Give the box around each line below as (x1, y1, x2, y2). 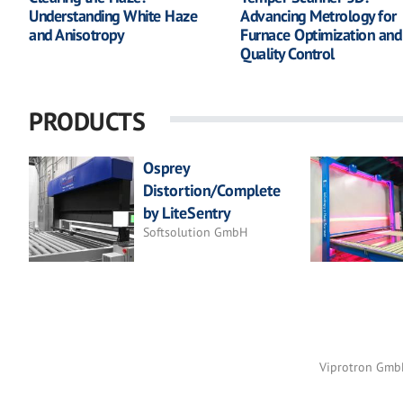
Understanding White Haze (29, 4, 197, 26)
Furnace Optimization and (240, 23, 401, 45)
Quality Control (240, 42, 335, 64)
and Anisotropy (29, 23, 123, 45)
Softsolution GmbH (143, 223, 248, 240)
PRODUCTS (29, 103, 145, 138)
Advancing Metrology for (240, 4, 397, 26)
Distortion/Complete (143, 179, 282, 201)
